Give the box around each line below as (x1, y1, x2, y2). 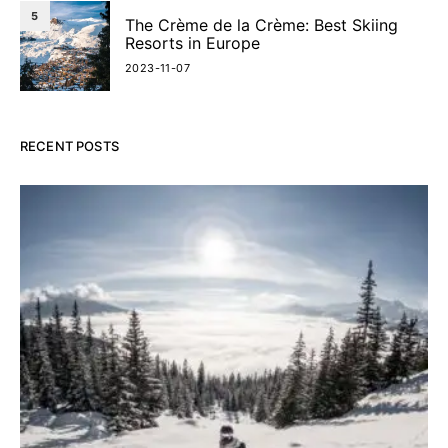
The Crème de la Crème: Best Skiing (125, 15, 398, 35)
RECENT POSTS (20, 138, 119, 154)
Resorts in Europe (125, 33, 260, 53)
